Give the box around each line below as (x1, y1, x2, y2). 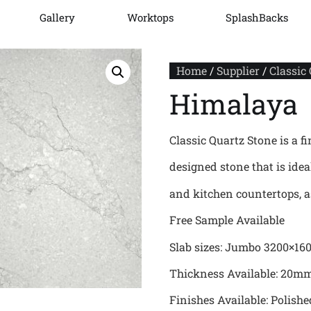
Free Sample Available (169, 212, 285, 228)
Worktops (126, 10, 174, 24)
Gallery (39, 10, 75, 24)
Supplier (217, 63, 260, 78)
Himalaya (169, 85, 298, 122)
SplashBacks (225, 10, 288, 24)
